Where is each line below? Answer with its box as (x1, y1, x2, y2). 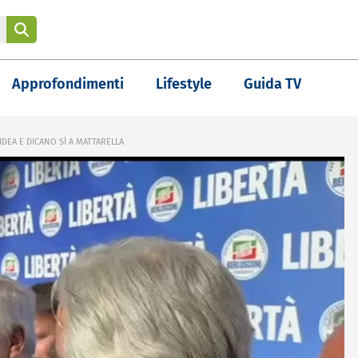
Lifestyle (156, 75, 212, 93)
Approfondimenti (12, 75, 124, 93)
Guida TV (244, 75, 301, 93)
